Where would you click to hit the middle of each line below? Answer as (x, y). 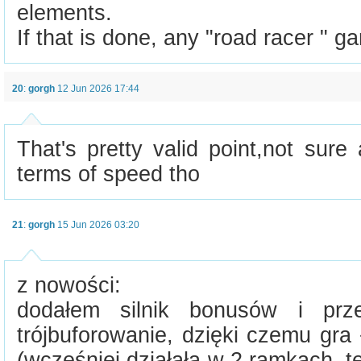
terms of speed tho (108, 174)
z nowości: (69, 285)
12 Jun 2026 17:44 (98, 89)
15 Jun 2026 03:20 (98, 225)
